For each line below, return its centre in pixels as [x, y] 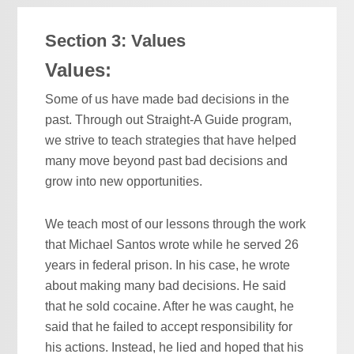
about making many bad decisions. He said [166, 285]
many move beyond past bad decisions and [167, 160]
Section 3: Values [116, 40]
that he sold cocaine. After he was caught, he [170, 306]
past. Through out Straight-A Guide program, [169, 119]
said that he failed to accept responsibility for [169, 326]
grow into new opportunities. [124, 181]
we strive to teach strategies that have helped [171, 140]
